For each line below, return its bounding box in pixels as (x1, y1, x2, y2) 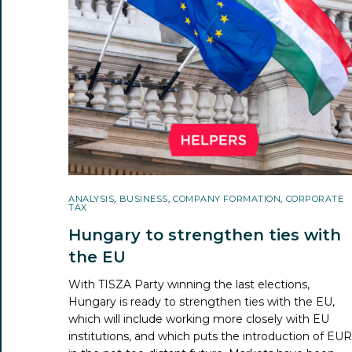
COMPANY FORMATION (173, 192, 281, 204)
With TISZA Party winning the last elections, (68, 277, 310, 291)
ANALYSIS (68, 192, 115, 204)
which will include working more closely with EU (68, 311, 330, 326)
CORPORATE (285, 192, 344, 204)
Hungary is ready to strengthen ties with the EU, (68, 294, 335, 309)
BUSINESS (119, 192, 168, 204)
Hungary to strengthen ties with (68, 225, 341, 244)
